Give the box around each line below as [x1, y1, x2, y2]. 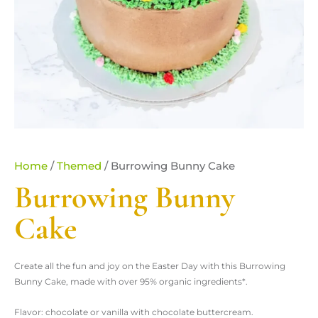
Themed [57, 159, 102, 173]
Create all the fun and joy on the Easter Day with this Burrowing [14, 261, 285, 272]
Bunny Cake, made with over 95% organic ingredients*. [14, 276, 248, 287]
